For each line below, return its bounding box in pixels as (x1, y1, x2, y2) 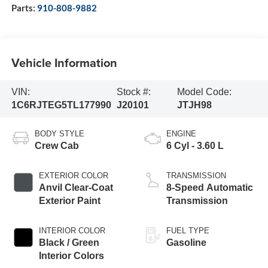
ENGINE (166, 129, 196, 139)
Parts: (11, 2, 37, 14)
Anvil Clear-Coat (38, 182, 113, 193)
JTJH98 (176, 100, 212, 111)
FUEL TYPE (166, 226, 209, 236)
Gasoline (166, 237, 206, 248)
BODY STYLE (34, 129, 84, 139)
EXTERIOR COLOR (38, 171, 108, 181)
